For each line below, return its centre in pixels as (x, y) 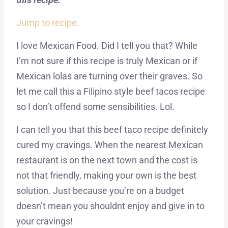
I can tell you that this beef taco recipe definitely (112, 130)
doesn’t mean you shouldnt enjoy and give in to (110, 206)
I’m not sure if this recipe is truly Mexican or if (107, 61)
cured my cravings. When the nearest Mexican (109, 145)
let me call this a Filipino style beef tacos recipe (110, 92)
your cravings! (44, 221)
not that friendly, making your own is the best (106, 176)
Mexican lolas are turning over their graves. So (109, 76)
